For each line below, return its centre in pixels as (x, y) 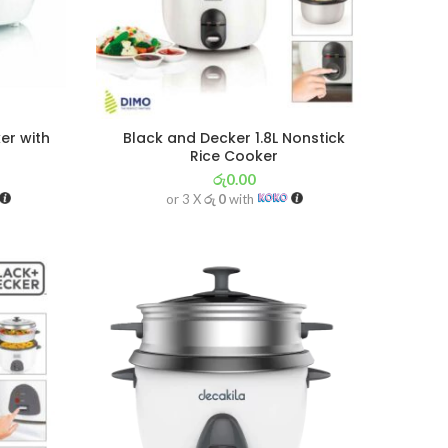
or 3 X (184, 199)
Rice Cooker (234, 156)
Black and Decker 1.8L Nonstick (234, 138)
